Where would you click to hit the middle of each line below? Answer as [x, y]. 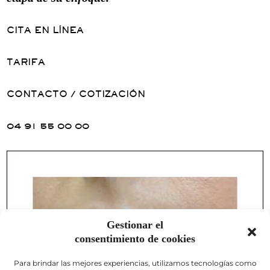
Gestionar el [135, 225]
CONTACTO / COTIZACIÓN [76, 93]
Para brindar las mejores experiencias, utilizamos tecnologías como [135, 263]
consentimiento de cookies [135, 239]
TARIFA [26, 61]
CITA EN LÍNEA [46, 30]
